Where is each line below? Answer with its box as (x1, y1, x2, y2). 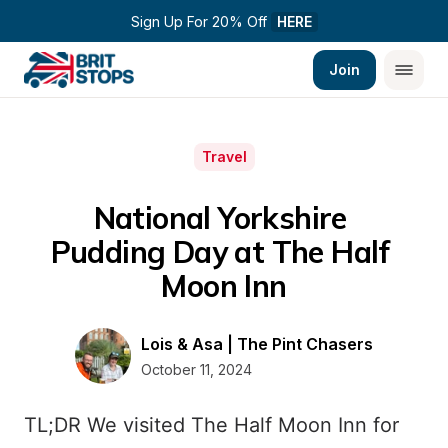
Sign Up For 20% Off (130, 13, 271, 30)
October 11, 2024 (141, 360, 252, 378)
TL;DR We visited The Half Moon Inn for (24, 413, 399, 437)
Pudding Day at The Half (50, 233, 390, 271)
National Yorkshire (93, 199, 347, 237)
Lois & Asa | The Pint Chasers (141, 333, 373, 354)
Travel (201, 148, 247, 165)
